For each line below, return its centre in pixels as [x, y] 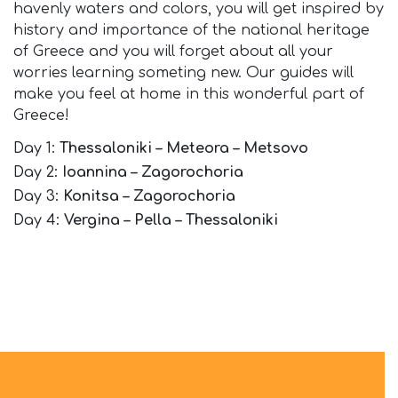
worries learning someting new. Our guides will [183, 73]
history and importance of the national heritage [191, 31]
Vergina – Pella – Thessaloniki [171, 221]
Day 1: [36, 149]
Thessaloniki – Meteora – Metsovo [184, 149]
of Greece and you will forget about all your [173, 52]
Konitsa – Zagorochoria [149, 197]
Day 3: [38, 197]
